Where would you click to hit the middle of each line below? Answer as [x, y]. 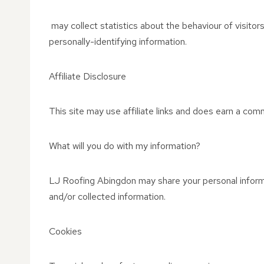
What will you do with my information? [125, 146]
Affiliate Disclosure [88, 76]
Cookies [65, 231]
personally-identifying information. [118, 42]
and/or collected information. [107, 197]
